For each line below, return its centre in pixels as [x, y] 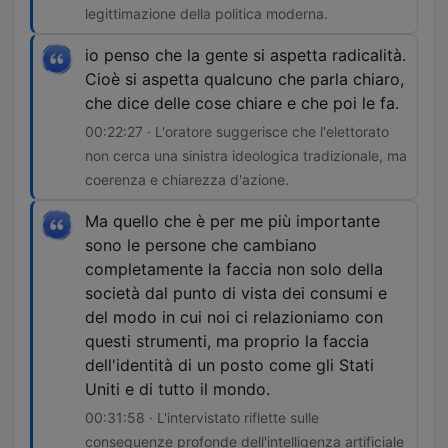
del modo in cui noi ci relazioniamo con [234, 317]
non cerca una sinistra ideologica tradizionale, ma [246, 156]
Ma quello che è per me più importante [232, 221]
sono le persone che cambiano [201, 245]
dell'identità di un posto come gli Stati [229, 365]
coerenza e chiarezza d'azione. [187, 180]
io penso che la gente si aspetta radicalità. [245, 55]
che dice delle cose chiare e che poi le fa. [242, 103]
